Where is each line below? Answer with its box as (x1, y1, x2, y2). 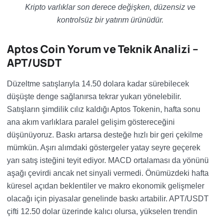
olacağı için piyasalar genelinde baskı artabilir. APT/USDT (7, 194, 209, 203)
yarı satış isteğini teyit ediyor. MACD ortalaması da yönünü (7, 156, 209, 165)
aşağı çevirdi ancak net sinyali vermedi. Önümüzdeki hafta (7, 169, 209, 177)
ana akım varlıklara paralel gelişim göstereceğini (7, 118, 175, 126)
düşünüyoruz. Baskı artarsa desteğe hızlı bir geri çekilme (7, 131, 203, 139)
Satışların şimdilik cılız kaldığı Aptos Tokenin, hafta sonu (7, 105, 200, 113)
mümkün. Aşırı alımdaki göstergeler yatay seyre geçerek (7, 143, 200, 152)
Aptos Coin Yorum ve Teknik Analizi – (7, 42, 198, 56)
